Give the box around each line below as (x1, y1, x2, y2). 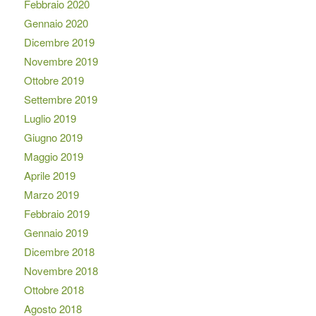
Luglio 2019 (23, 110, 76, 126)
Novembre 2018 (23, 262, 98, 278)
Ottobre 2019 (23, 72, 84, 87)
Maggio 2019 (23, 148, 83, 164)
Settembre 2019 (23, 91, 97, 107)
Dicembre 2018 (23, 243, 95, 259)
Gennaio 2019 (23, 224, 88, 240)
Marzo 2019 (23, 186, 79, 202)
